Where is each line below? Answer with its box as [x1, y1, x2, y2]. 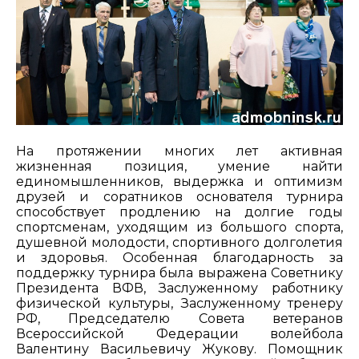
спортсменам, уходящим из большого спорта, [16, 220, 343, 236]
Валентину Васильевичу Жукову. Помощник [16, 341, 343, 357]
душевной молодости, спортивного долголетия [16, 235, 343, 251]
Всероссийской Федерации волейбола [16, 326, 343, 342]
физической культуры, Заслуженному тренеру [16, 296, 343, 312]
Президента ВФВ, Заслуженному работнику [16, 280, 343, 296]
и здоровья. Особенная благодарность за [16, 250, 343, 266]
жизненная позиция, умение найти [16, 159, 343, 175]
